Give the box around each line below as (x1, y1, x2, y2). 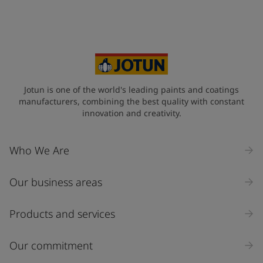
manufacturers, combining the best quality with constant (19, 95, 244, 107)
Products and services (9, 206, 115, 221)
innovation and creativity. (82, 107, 181, 119)
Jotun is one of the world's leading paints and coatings (24, 83, 239, 95)
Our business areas (9, 174, 102, 189)
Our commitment (9, 238, 93, 252)
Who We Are (9, 143, 69, 157)
